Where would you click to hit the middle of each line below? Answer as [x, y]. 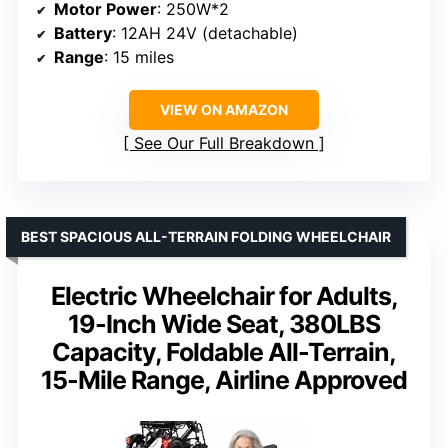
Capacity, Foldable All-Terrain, [224, 352]
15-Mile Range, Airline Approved [224, 380]
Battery [83, 33]
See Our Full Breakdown [224, 143]
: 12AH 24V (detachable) [205, 33]
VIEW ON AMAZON [224, 110]
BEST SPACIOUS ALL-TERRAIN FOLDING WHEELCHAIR [206, 237]
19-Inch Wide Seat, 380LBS [224, 324]
